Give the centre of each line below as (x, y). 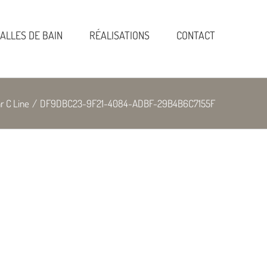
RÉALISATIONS (119, 35)
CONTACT (196, 35)
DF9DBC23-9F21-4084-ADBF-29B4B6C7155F (128, 103)
